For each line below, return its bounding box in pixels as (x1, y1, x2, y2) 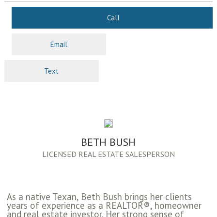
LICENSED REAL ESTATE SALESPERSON (42, 149, 175, 159)
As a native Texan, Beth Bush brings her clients (6, 191, 192, 203)
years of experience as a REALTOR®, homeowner (6, 200, 201, 212)
